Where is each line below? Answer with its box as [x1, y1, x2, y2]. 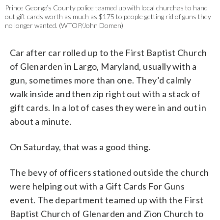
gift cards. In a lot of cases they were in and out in [10, 102, 207, 113]
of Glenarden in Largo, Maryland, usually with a [10, 61, 197, 72]
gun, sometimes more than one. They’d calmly [10, 75, 192, 86]
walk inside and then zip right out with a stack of [10, 88, 200, 100]
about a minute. [10, 116, 72, 127]
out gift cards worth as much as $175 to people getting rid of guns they [5, 12, 211, 21]
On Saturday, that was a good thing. [10, 141, 151, 153]
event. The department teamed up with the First [10, 194, 204, 206]
